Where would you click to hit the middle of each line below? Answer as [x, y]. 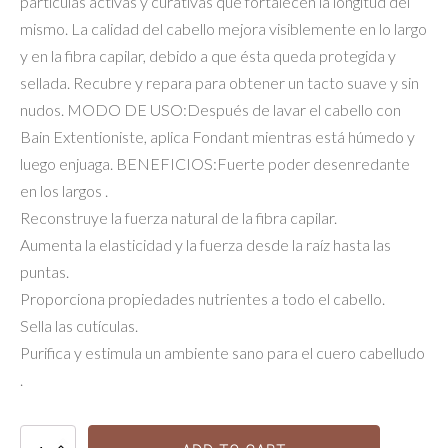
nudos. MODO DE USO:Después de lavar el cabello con [210, 110]
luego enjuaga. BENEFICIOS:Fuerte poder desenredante [215, 164]
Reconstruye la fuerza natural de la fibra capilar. [178, 218]
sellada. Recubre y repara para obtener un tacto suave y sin [219, 83]
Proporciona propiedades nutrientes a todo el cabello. [202, 299]
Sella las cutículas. [79, 326]
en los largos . [64, 191]
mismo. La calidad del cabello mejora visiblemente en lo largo [223, 29]
